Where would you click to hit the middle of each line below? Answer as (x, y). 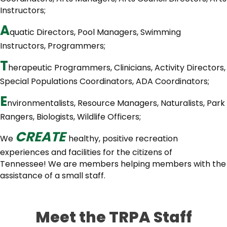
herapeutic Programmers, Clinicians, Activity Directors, (117, 67)
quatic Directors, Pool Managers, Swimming (95, 32)
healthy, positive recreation (123, 138)
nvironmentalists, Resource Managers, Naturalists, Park (116, 103)
